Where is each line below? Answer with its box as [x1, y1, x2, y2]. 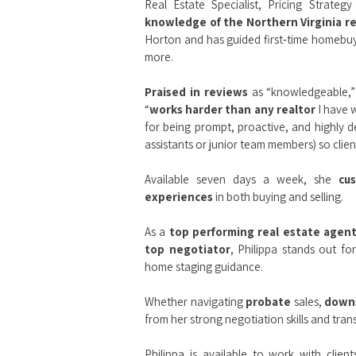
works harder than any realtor [149, 102, 315, 117]
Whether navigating [145, 294, 246, 309]
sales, [293, 294, 325, 309]
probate [246, 294, 294, 309]
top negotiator [145, 242, 230, 257]
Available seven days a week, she [145, 172, 339, 187]
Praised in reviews [145, 84, 248, 99]
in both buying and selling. [213, 189, 343, 204]
